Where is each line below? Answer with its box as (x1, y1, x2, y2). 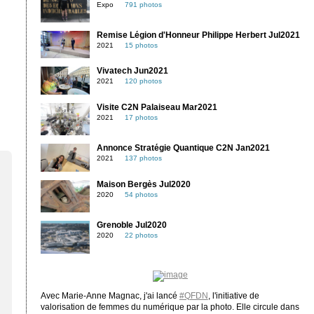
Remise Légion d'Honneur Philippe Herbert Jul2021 (96, 31, 300, 40)
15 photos (124, 41, 158, 50)
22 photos (124, 231, 158, 240)
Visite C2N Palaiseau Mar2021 (96, 102, 217, 111)
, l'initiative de (207, 292, 259, 301)
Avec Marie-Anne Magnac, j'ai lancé (40, 292, 179, 301)
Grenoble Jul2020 (96, 221, 167, 230)
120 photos (124, 77, 162, 86)
